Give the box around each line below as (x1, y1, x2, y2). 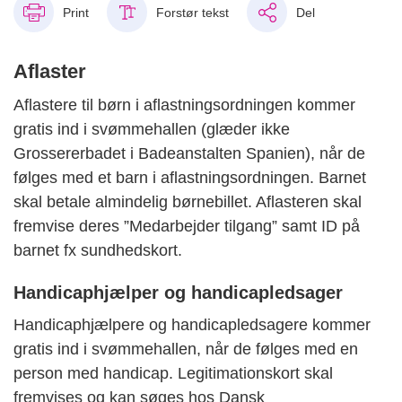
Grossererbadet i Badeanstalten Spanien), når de (13, 144, 365, 162)
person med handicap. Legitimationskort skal (13, 364, 333, 382)
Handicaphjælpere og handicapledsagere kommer (13, 316, 371, 334)
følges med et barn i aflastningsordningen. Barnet (13, 169, 366, 187)
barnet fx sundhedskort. (13, 241, 182, 259)
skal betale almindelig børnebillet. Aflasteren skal (13, 193, 362, 211)
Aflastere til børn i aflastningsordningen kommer (13, 96, 355, 114)
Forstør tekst (156, 4, 229, 20)
